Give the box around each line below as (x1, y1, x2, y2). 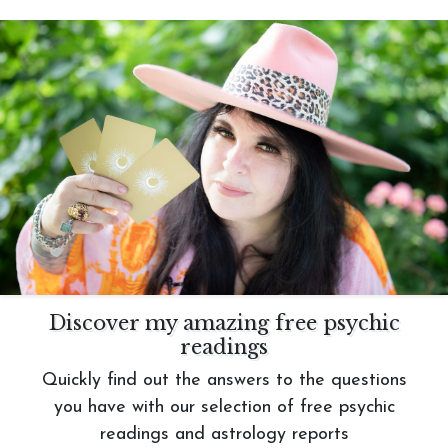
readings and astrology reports (99, 425, 349, 444)
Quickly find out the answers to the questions (41, 371, 407, 390)
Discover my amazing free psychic (48, 311, 400, 335)
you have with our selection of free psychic (53, 398, 395, 417)
